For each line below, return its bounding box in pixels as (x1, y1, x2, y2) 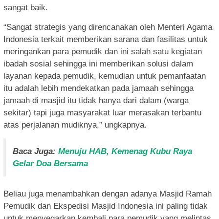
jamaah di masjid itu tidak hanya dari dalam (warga (3, 96, 189, 106)
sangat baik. (3, 3, 48, 13)
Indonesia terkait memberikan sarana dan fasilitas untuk (3, 35, 208, 44)
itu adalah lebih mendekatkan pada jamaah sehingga (3, 84, 194, 93)
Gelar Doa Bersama (13, 159, 88, 169)
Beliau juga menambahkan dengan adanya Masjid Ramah (3, 189, 212, 199)
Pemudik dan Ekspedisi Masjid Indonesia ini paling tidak (3, 201, 208, 211)
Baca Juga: (13, 147, 58, 156)
